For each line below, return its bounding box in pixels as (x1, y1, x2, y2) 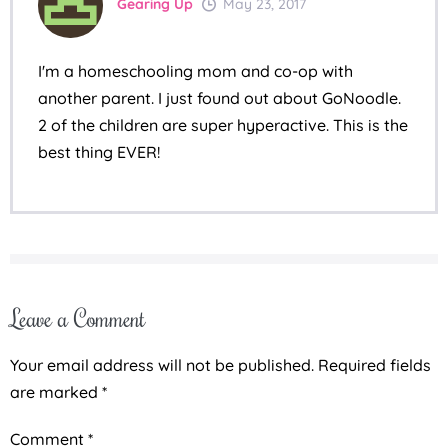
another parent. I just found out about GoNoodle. (38, 87, 401, 108)
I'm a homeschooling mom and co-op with (38, 60, 353, 81)
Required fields (318, 354, 431, 375)
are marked (10, 381, 102, 402)
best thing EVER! (38, 141, 160, 162)
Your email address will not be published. (10, 354, 314, 375)
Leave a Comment (10, 301, 146, 333)
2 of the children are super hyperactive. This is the (38, 114, 408, 135)
